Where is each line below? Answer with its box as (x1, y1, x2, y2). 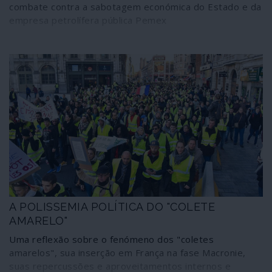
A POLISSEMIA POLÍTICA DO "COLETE (9, 200, 215, 214)
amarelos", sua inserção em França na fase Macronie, (9, 246, 246, 259)
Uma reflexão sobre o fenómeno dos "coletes (9, 233, 214, 246)
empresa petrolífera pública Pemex (9, 14, 167, 27)
